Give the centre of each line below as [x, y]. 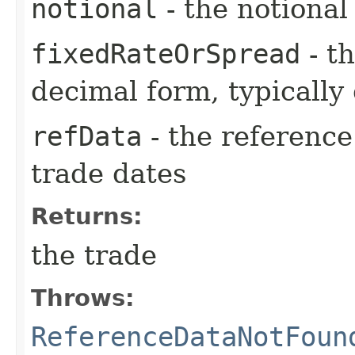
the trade [94, 255]
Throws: [83, 298]
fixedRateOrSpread [166, 53]
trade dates [109, 173]
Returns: [87, 216]
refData [86, 136]
